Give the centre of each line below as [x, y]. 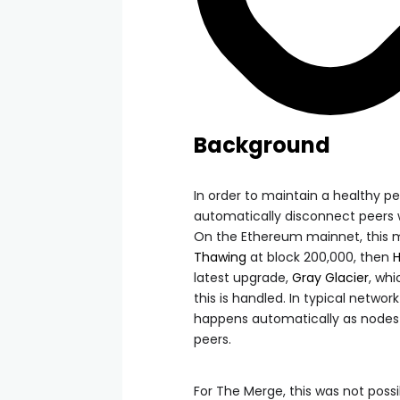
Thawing [220, 257]
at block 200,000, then [320, 257]
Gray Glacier [330, 277]
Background [262, 145]
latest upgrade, [243, 277]
